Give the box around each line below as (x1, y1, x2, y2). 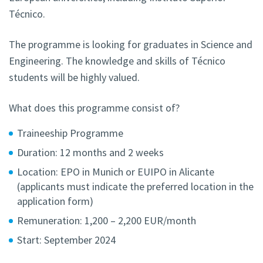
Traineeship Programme (17, 126, 123, 140)
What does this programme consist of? (9, 101, 180, 115)
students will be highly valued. (9, 70, 140, 85)
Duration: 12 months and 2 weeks (17, 146, 164, 160)
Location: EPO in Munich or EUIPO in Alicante (17, 165, 214, 179)
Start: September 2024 (17, 233, 116, 247)
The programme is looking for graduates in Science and (9, 38, 252, 52)
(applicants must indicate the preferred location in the (17, 180, 254, 194)
